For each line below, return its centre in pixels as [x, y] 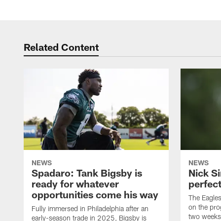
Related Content [61, 47]
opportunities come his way [95, 195]
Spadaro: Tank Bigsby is [87, 173]
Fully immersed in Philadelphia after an [90, 209]
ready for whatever [75, 184]
